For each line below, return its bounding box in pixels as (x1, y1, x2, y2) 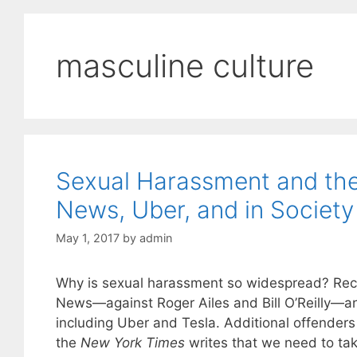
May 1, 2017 (55, 231, 120, 245)
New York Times (80, 335, 185, 351)
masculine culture (55, 46, 314, 85)
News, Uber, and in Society (55, 195, 354, 224)
